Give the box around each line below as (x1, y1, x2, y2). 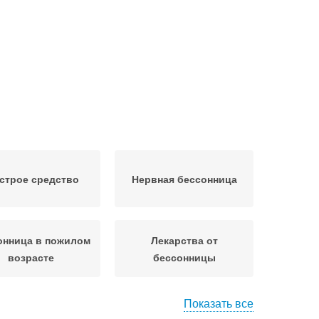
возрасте (8, 250, 54, 264)
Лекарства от (150, 233, 218, 247)
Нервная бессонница (131, 172, 237, 186)
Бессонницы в (147, 300, 221, 315)
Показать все (184, 295, 253, 311)
